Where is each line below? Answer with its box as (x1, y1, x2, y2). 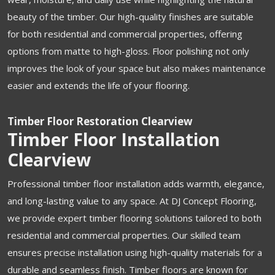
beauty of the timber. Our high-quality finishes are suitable (7, 10, 254, 23)
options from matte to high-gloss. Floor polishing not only (7, 44, 249, 57)
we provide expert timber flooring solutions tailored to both (7, 211, 261, 224)
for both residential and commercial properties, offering (7, 27, 242, 40)
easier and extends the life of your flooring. (7, 79, 190, 91)
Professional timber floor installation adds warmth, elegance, (7, 177, 265, 190)
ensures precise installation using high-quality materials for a (7, 246, 262, 258)
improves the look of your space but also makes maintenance (7, 61, 266, 74)
